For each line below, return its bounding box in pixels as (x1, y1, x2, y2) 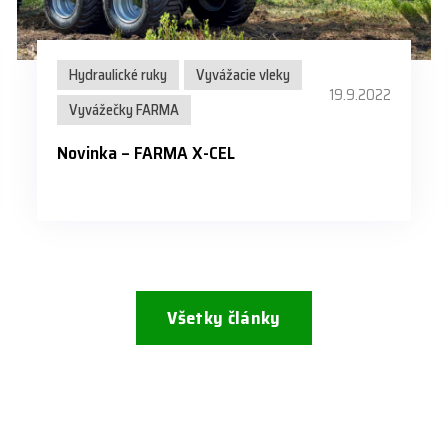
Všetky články (167, 304, 281, 333)
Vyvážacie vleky (195, 63, 290, 88)
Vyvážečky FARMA (68, 98, 179, 123)
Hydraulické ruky (68, 63, 167, 88)
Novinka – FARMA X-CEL (56, 139, 235, 168)
